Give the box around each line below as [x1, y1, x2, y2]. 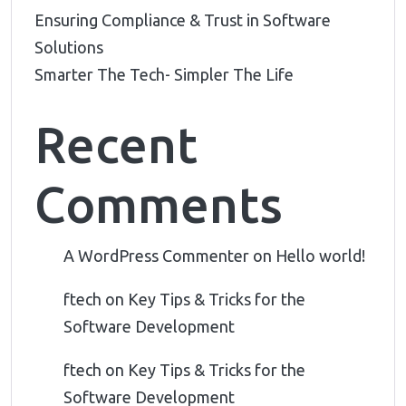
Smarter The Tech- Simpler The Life [34, 65, 301, 83]
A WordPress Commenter [63, 246, 249, 265]
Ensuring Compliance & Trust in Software [34, 11, 331, 29]
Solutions [34, 38, 103, 56]
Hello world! [275, 246, 365, 265]
